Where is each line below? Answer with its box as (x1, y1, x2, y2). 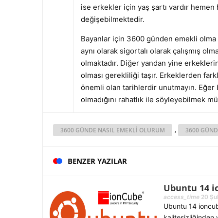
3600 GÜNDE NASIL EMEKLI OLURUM (60, 126, 165, 134)
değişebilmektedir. (80, 15, 145, 24)
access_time (163, 193, 200, 200)
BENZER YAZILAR (68, 156, 127, 166)
